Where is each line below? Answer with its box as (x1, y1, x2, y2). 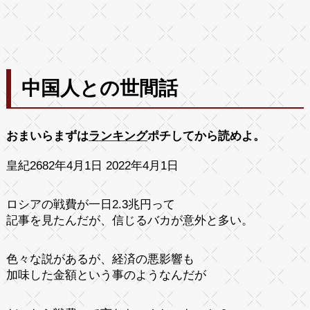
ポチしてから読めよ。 (147, 129, 265, 143)
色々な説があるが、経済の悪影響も (6, 252, 194, 266)
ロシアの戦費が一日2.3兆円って (6, 197, 175, 211)
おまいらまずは (6, 129, 89, 143)
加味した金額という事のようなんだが (6, 268, 206, 282)
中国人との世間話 (21, 77, 178, 99)
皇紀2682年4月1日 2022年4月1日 (6, 158, 179, 172)
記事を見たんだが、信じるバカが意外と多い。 (6, 213, 253, 227)
